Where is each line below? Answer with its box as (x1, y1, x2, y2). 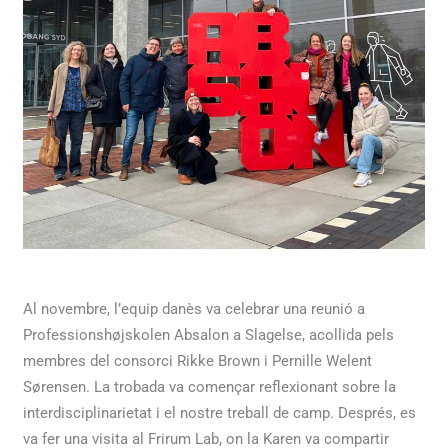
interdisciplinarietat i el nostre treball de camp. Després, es (23, 403, 417, 422)
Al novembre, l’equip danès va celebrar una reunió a (23, 299, 366, 318)
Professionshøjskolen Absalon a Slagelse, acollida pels (23, 325, 395, 344)
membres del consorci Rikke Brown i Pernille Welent (23, 351, 373, 370)
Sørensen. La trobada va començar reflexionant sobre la (23, 377, 397, 396)
